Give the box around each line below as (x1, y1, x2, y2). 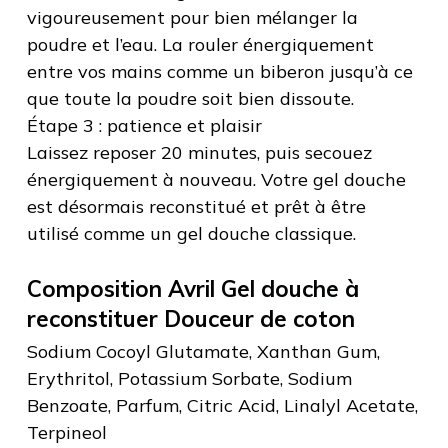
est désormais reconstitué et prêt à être (26, 195, 366, 219)
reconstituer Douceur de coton (26, 304, 355, 334)
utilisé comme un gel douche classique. (26, 222, 356, 246)
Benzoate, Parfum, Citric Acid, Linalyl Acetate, (26, 394, 418, 418)
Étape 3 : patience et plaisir (26, 114, 262, 138)
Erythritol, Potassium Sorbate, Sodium (26, 367, 352, 391)
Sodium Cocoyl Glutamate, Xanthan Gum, (26, 340, 380, 364)
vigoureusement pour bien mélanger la (26, 6, 358, 30)
